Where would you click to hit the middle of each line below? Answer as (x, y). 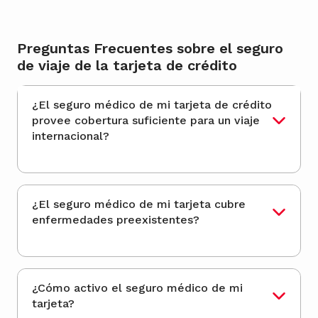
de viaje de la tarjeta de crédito (127, 66)
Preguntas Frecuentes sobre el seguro (150, 49)
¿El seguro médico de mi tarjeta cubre (103, 204)
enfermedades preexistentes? (116, 220)
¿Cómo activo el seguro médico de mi (137, 288)
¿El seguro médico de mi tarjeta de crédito (103, 105)
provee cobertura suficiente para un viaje (146, 121)
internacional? (71, 136)
